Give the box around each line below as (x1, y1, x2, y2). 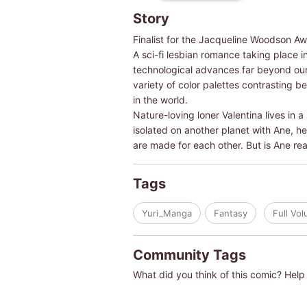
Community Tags (132, 246, 246, 263)
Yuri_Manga (141, 207, 192, 219)
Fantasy (213, 207, 247, 219)
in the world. (132, 93, 188, 106)
